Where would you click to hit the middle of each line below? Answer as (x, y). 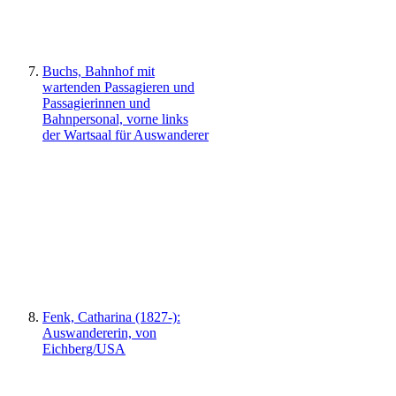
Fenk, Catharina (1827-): (111, 316)
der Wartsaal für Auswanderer (126, 134)
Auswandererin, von (99, 332)
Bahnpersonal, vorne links (115, 118)
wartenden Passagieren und (118, 87)
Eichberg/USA (84, 348)
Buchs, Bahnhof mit (99, 71)
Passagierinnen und (96, 103)
